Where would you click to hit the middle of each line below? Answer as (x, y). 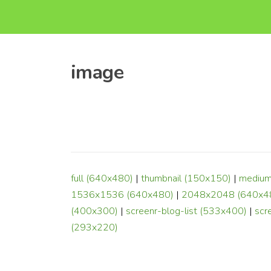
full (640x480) (102, 179)
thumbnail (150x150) (186, 179)
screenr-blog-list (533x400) (186, 211)
